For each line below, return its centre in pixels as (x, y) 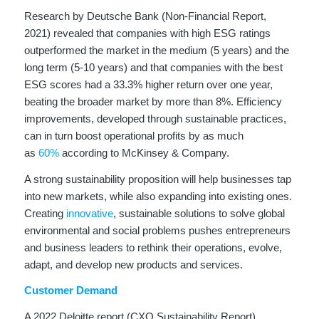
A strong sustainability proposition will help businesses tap (157, 179)
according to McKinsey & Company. (144, 152)
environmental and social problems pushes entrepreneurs (157, 230)
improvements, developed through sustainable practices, (155, 118)
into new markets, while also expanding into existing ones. (158, 196)
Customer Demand (70, 291)
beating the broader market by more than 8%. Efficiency (153, 101)
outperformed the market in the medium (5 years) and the (156, 50)
